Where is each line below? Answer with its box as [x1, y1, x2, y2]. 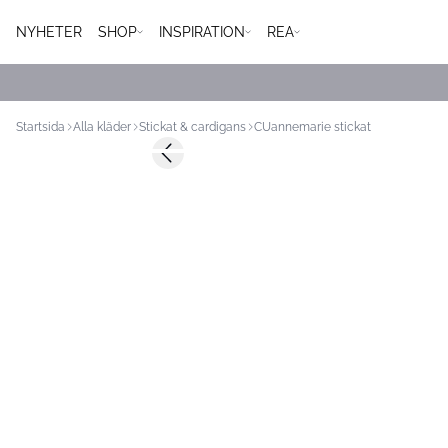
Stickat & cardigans [139, 120, 246, 134]
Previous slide [166, 153, 258, 170]
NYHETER [16, 23, 82, 40]
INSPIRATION [159, 23, 245, 40]
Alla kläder [73, 120, 131, 134]
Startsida [16, 120, 65, 134]
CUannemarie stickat [254, 120, 371, 134]
